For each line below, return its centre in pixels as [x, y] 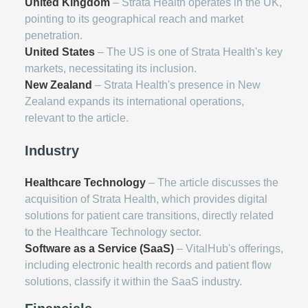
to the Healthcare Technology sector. [113, 232]
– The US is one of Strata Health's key [189, 52]
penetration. [54, 35]
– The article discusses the [212, 182]
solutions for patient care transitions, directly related [149, 215]
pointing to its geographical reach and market [134, 19]
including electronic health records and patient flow [148, 265]
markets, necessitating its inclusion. [111, 68]
